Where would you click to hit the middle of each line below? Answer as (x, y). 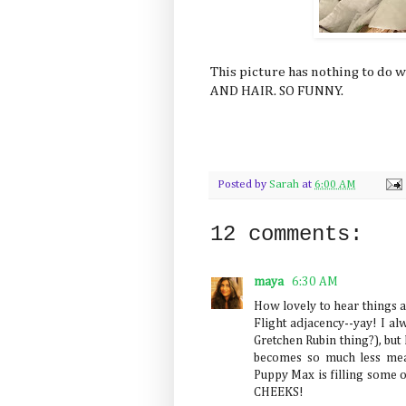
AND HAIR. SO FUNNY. (277, 92)
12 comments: (286, 234)
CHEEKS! (279, 392)
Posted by (243, 184)
